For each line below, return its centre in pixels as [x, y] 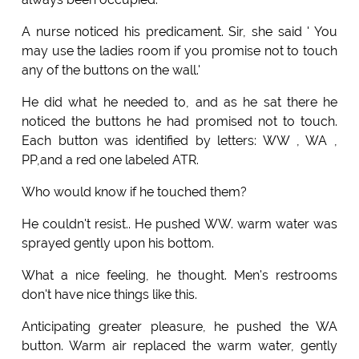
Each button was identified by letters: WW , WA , [179, 140]
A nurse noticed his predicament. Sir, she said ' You [179, 31]
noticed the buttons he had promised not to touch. [179, 121]
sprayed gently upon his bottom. [117, 243]
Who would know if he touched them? [134, 192]
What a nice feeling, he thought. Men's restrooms [179, 275]
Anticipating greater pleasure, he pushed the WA [179, 326]
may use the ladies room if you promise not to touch [179, 50]
